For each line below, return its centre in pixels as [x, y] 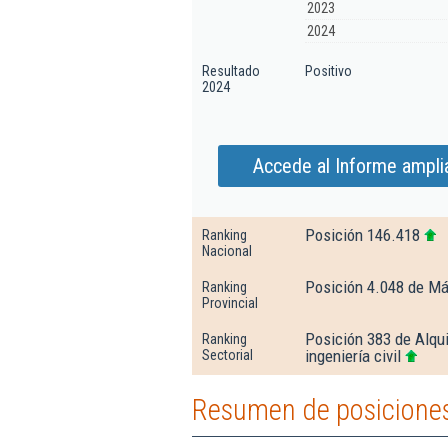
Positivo [328, 71]
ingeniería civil [353, 356]
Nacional [227, 251]
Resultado [231, 71]
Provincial [230, 303]
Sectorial [227, 355]
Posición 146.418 [362, 235]
